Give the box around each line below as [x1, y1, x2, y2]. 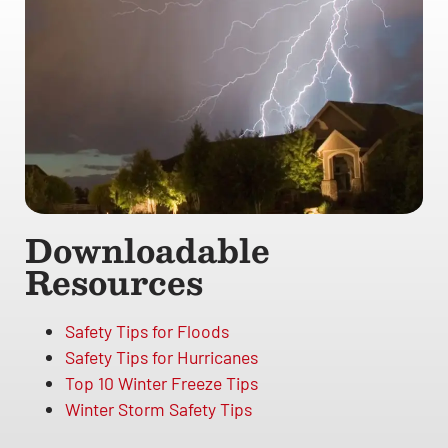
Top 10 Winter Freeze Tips [65, 371, 258, 394]
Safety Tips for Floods [65, 319, 229, 342]
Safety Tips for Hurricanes [65, 345, 258, 368]
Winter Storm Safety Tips [65, 397, 252, 420]
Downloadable [25, 222, 270, 277]
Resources [25, 254, 203, 309]
